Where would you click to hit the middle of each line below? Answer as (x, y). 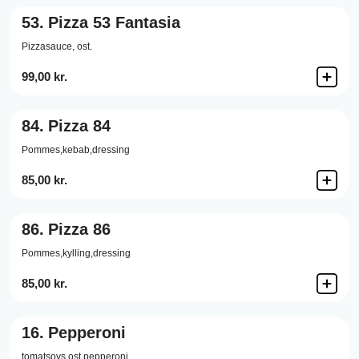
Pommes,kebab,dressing (76, 150)
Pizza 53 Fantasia (114, 22)
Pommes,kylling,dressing (76, 253)
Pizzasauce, (48, 46)
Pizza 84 (79, 126)
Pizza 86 (79, 229)
